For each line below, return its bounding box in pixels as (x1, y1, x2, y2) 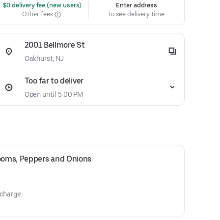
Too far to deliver (24, 76, 83, 85)
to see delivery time (109, 10, 165, 18)
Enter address (116, 1, 158, 9)
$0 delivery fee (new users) (1, 1, 82, 9)
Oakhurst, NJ (24, 55, 64, 62)
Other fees (22, 10, 55, 18)
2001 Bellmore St (24, 40, 85, 50)
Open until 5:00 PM (24, 90, 83, 98)
